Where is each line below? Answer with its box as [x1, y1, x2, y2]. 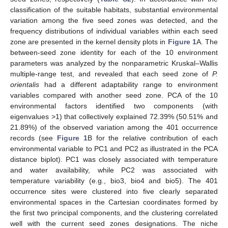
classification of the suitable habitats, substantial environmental [10, 6, 218, 14]
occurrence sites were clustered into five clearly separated [10, 187, 218, 196]
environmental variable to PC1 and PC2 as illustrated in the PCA [10, 145, 218, 153]
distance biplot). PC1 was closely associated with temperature [10, 155, 218, 164]
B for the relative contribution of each [87, 134, 218, 142]
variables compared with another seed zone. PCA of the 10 [10, 91, 218, 100]
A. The [196, 38, 218, 46]
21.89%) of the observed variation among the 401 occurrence [10, 123, 218, 132]
